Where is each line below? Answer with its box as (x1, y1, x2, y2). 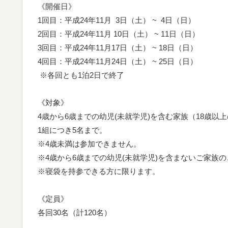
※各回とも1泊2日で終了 (38, 70, 124, 79)
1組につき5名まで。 (38, 125, 107, 134)
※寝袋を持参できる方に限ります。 (38, 166, 160, 176)
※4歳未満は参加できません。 (38, 139, 141, 148)
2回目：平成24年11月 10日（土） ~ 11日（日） (38, 29, 199, 38)
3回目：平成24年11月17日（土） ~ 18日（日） (38, 43, 197, 52)
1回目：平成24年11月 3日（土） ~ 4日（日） (38, 15, 195, 24)
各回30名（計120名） (38, 208, 111, 217)
